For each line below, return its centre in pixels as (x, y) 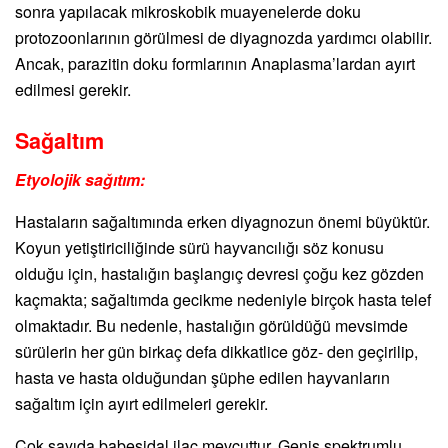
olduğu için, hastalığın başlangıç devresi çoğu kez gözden (219, 273)
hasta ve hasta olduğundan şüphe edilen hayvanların (202, 377)
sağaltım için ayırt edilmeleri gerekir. (141, 403)
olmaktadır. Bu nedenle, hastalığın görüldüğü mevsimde (211, 325)
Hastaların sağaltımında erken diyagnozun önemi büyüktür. (222, 221)
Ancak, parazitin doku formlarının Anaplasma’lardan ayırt (215, 64)
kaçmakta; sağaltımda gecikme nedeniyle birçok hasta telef (223, 299)
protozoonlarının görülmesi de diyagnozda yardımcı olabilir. (223, 38)
